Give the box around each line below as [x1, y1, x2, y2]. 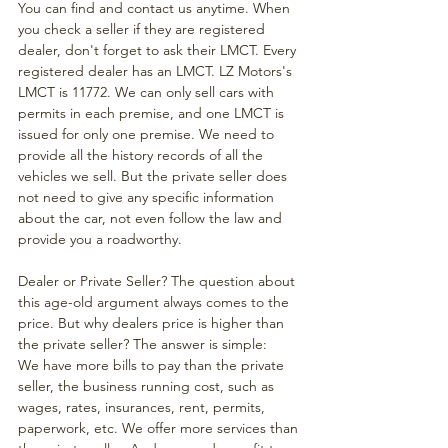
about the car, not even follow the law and [18, 209, 286, 227]
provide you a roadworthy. [18, 230, 182, 248]
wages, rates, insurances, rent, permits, [18, 398, 269, 416]
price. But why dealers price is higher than [18, 314, 288, 332]
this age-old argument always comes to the [18, 293, 293, 311]
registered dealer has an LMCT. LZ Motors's [18, 62, 296, 80]
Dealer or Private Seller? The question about [18, 272, 299, 290]
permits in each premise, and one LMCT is [18, 104, 288, 122]
